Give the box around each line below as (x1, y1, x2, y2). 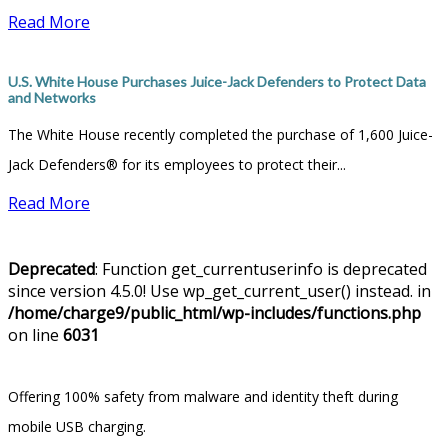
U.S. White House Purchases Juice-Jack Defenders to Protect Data (8, 72, 426, 90)
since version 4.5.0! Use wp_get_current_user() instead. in (8, 279, 431, 302)
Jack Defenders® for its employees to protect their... (8, 154, 346, 174)
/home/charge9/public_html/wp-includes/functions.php (8, 301, 421, 324)
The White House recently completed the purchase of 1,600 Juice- (8, 124, 433, 144)
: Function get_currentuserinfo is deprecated (95, 257, 427, 280)
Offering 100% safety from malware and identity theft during (8, 386, 398, 406)
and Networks (8, 88, 96, 106)
